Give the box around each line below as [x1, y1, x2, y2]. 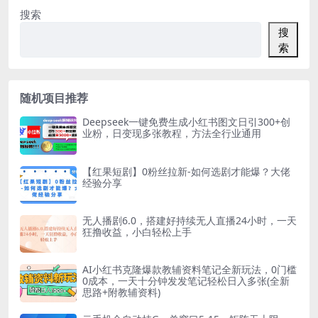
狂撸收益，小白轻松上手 [82, 225, 192, 239]
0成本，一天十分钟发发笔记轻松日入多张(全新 [82, 274, 290, 288]
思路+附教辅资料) [82, 285, 160, 300]
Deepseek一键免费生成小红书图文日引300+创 [82, 115, 290, 129]
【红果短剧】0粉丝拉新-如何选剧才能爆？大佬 [82, 164, 290, 178]
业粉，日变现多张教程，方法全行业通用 [82, 126, 261, 141]
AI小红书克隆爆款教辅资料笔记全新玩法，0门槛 [82, 263, 297, 277]
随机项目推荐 [20, 90, 88, 106]
